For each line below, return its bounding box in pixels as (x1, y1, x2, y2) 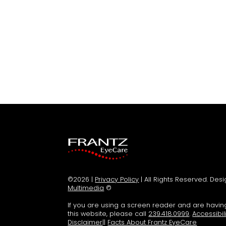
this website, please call (68, 209, 149, 218)
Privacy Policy (95, 175, 139, 184)
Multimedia (68, 183, 104, 192)
